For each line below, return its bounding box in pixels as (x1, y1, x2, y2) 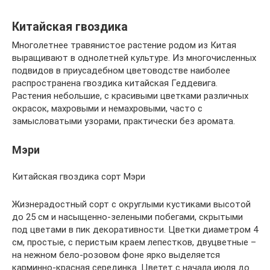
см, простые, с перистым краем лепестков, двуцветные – (12, 237, 256, 248)
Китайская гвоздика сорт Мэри (12, 171, 145, 182)
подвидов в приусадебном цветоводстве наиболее (12, 65, 230, 76)
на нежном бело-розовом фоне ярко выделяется (12, 250, 220, 260)
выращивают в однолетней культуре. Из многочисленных (12, 52, 256, 63)
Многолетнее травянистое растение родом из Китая (12, 40, 236, 51)
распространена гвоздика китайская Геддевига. (12, 78, 218, 89)
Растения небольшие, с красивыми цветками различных (12, 90, 248, 101)
